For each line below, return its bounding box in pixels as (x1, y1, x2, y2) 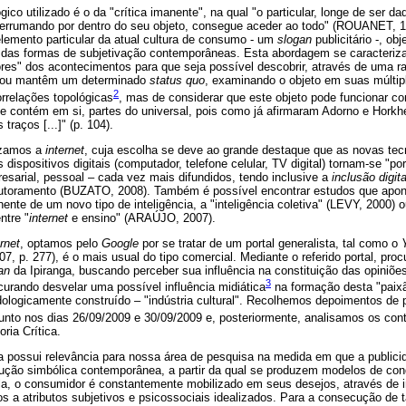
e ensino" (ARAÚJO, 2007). (68, 210, 216, 225)
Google (101, 237, 139, 251)
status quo (150, 73, 205, 88)
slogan (277, 33, 312, 47)
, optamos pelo (20, 237, 101, 251)
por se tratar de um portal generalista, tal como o (139, 237, 401, 251)
